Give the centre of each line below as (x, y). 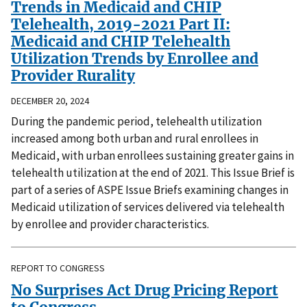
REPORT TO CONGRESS (58, 268)
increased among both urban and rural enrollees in (135, 139)
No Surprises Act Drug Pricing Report (145, 291)
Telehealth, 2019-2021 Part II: (121, 25)
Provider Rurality (73, 76)
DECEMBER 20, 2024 (50, 101)
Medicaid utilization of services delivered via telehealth (148, 207)
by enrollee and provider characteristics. (110, 224)
